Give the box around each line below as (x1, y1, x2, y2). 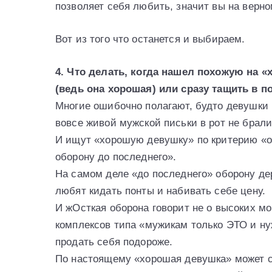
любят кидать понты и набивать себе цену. (55, 185, 265, 197)
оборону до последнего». (55, 151, 177, 163)
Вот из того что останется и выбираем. (55, 33, 245, 45)
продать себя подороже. (55, 236, 173, 248)
